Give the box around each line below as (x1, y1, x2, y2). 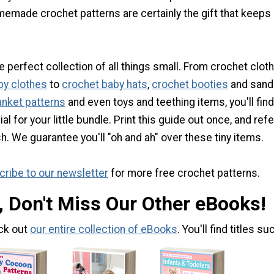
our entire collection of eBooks (30, 223, 177, 236)
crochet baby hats (62, 78, 147, 91)
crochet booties (152, 78, 228, 91)
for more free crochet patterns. (108, 166, 260, 179)
